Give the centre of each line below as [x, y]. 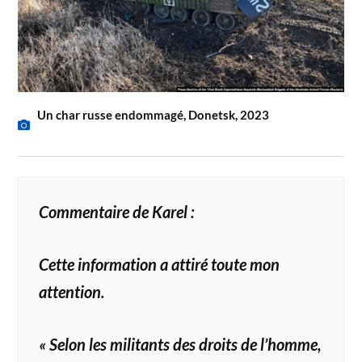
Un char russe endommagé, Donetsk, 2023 [154, 115]
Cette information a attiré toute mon [160, 264]
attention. [72, 291]
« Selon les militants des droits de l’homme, [181, 344]
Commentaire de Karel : [117, 212]
